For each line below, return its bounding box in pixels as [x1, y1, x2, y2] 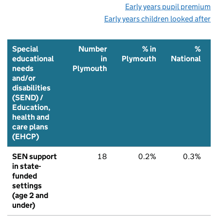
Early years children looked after [104, 14, 211, 23]
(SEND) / [12, 92, 43, 102]
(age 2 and [12, 190, 48, 200]
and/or [12, 73, 36, 83]
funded [12, 171, 37, 181]
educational [12, 54, 54, 63]
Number [78, 44, 107, 54]
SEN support [12, 151, 57, 161]
